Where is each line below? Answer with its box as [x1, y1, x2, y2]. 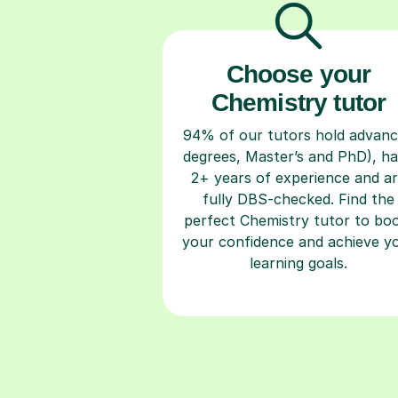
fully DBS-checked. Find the [203, 189, 394, 208]
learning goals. [250, 253, 347, 272]
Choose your [226, 60, 371, 88]
